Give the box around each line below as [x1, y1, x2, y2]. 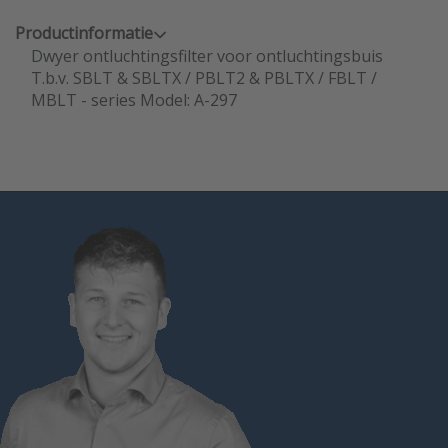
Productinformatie [15, 22, 153, 44]
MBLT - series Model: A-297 [31, 89, 237, 111]
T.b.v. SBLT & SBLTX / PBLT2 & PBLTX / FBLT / [31, 67, 377, 89]
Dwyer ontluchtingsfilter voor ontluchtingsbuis [31, 45, 383, 67]
